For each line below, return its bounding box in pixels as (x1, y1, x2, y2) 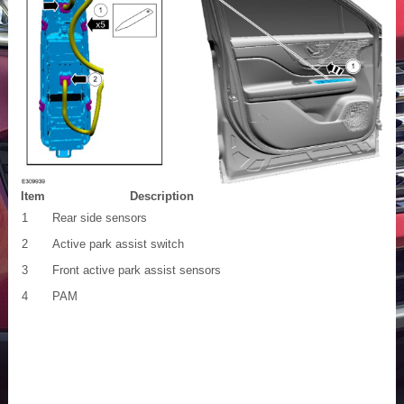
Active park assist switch (52, 236, 184, 251)
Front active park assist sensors (52, 262, 221, 277)
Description (130, 188, 194, 203)
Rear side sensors (52, 210, 147, 225)
